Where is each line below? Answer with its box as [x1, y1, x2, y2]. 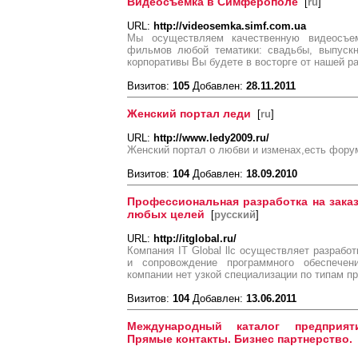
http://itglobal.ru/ [153, 233, 237, 245]
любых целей [127, 208, 205, 221]
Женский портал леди [127, 107, 251, 120]
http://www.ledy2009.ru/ [153, 132, 269, 144]
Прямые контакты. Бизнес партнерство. [127, 332, 356, 345]
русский [214, 209, 256, 221]
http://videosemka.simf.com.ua [153, 20, 306, 32]
